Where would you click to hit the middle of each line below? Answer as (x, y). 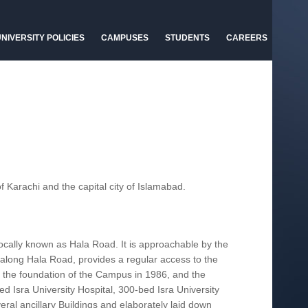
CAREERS (247, 38)
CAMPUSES (125, 38)
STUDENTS (187, 38)
